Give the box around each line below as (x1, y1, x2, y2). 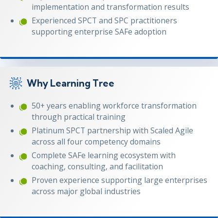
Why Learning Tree (27, 77, 114, 89)
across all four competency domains (32, 136, 161, 147)
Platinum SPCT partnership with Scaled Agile (32, 125, 193, 136)
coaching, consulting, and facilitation (32, 161, 163, 172)
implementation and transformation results (32, 1, 189, 12)
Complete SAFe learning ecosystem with (32, 149, 176, 161)
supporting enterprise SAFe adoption (32, 26, 166, 37)
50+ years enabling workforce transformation (32, 100, 197, 111)
